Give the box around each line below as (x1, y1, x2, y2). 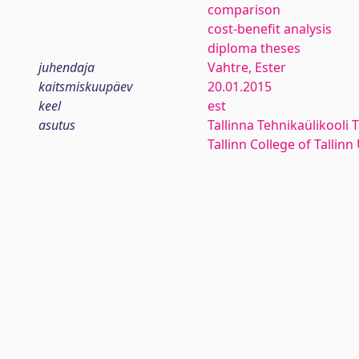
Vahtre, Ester (207, 58, 286, 76)
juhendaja (38, 58, 95, 76)
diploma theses (207, 39, 301, 57)
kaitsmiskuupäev (38, 78, 132, 95)
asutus (38, 116, 75, 134)
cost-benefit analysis (207, 20, 332, 38)
